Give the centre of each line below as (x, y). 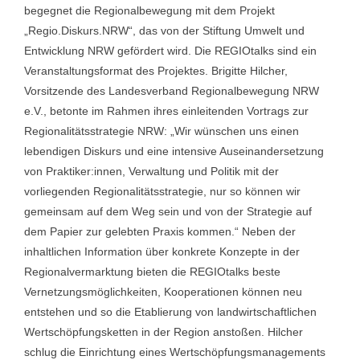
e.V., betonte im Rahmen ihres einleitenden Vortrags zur (166, 111)
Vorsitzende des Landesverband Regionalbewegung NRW (172, 91)
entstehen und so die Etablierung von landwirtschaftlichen (170, 312)
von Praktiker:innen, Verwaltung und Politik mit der (151, 171)
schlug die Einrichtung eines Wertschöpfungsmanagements (175, 352)
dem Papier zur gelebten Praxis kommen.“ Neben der (160, 231)
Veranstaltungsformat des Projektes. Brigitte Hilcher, (156, 71)
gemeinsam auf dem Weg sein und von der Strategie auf (168, 211)
